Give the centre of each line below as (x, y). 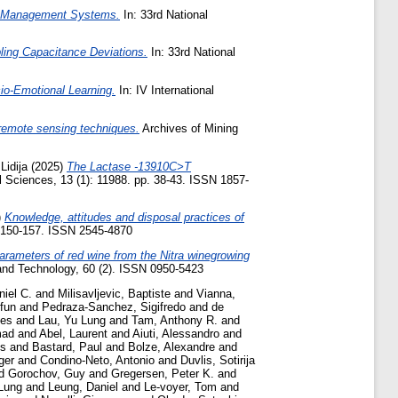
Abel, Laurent (73, 334)
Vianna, (216, 294)
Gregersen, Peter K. (163, 374)
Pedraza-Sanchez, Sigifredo (114, 307)
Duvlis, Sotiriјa (218, 361)
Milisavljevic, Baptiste (114, 294)
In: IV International (165, 91)
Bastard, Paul (67, 347)
